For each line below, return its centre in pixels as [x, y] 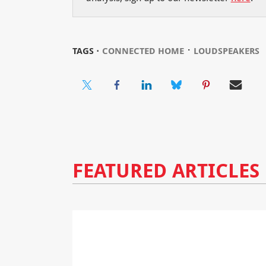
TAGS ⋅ [85, 51]
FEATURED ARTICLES [166, 170]
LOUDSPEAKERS [226, 51]
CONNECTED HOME [143, 51]
